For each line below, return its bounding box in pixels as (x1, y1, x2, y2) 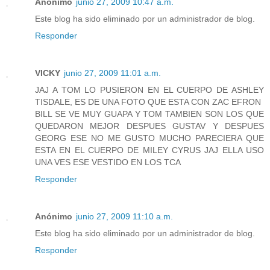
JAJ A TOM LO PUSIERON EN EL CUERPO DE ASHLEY (35, 85, 264, 95)
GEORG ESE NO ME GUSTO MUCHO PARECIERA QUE (35, 133, 264, 143)
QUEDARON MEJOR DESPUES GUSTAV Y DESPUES (35, 121, 264, 131)
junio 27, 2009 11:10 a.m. (76, 212, 173, 222)
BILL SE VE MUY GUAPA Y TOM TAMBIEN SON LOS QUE (35, 109, 264, 119)
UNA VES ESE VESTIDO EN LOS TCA (35, 157, 181, 168)
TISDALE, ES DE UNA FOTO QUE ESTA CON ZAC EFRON (35, 97, 261, 107)
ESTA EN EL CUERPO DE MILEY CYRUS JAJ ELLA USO (35, 145, 264, 155)
